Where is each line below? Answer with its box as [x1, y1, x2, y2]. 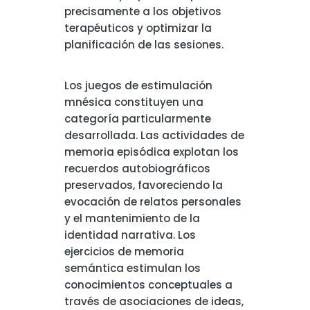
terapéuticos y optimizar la [64, 21, 212, 36]
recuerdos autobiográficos [64, 161, 210, 176]
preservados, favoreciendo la [64, 178, 223, 193]
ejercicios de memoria [64, 244, 184, 259]
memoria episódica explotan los [64, 145, 239, 160]
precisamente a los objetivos [64, 4, 221, 19]
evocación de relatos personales [64, 194, 241, 210]
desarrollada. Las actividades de [64, 128, 244, 143]
